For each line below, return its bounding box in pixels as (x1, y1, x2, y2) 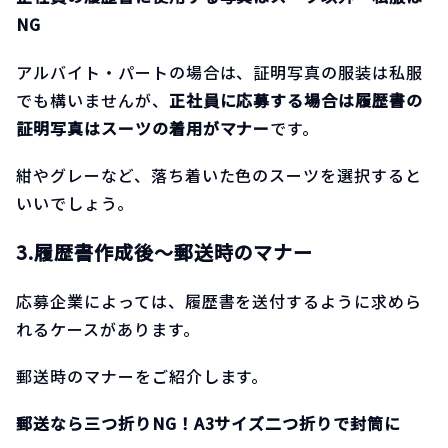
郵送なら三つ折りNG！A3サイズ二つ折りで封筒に (16, 411, 402, 436)
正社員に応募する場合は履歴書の (168, 87, 424, 112)
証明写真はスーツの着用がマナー (16, 115, 271, 140)
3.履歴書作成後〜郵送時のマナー (16, 237, 314, 265)
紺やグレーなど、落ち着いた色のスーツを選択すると (16, 162, 423, 187)
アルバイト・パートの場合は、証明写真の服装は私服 (16, 59, 424, 84)
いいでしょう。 (16, 190, 134, 215)
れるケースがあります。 (16, 317, 200, 342)
